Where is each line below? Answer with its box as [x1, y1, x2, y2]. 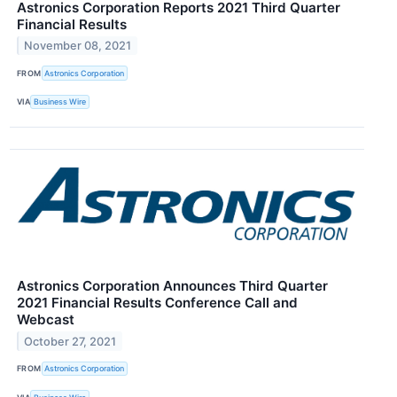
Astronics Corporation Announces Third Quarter [17, 276, 328, 294]
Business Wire [34, 97, 87, 107]
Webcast [17, 310, 74, 328]
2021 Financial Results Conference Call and [17, 293, 298, 311]
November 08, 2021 [24, 39, 132, 53]
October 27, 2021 [24, 334, 117, 348]
